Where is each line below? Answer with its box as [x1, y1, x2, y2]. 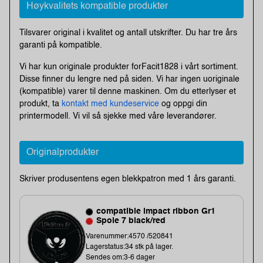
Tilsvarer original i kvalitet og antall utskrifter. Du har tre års [19, 28, 237, 37]
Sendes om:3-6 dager [86, 254, 156, 262]
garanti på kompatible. [19, 41, 102, 49]
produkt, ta [19, 99, 62, 108]
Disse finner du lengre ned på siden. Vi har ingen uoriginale [19, 75, 240, 83]
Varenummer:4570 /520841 [86, 233, 174, 241]
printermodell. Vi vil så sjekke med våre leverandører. [19, 112, 217, 120]
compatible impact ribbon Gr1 [96, 207, 215, 216]
